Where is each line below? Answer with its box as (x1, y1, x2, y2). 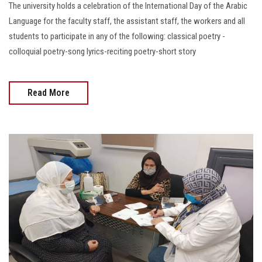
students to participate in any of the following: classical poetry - (9, 31, 225, 42)
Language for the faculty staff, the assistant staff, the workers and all (9, 16, 245, 26)
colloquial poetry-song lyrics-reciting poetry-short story (9, 46, 196, 57)
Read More (27, 87, 70, 98)
